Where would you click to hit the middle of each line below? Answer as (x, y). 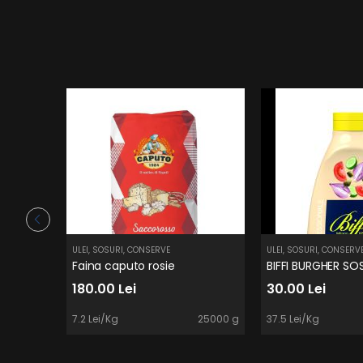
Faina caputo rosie (124, 265)
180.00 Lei (104, 288)
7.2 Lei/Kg (95, 318)
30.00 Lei (296, 288)
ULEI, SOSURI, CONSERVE (121, 250)
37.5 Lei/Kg (293, 318)
